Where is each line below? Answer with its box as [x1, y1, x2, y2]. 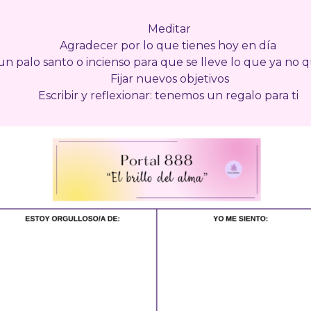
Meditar [148, 22, 191, 35]
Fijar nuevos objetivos [110, 72, 229, 85]
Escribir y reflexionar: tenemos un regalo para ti [37, 89, 301, 102]
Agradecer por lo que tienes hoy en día [60, 39, 279, 52]
